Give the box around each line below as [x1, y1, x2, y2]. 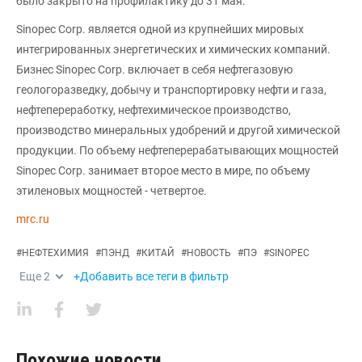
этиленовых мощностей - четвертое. [16, 183, 207, 197]
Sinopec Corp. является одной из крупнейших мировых [16, 22, 304, 36]
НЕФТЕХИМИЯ [22, 246, 89, 259]
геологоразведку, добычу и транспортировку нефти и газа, [16, 82, 326, 96]
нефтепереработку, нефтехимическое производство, [16, 103, 291, 116]
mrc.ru [16, 212, 49, 225]
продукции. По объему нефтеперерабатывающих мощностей [16, 143, 339, 157]
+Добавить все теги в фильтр [74, 269, 229, 283]
